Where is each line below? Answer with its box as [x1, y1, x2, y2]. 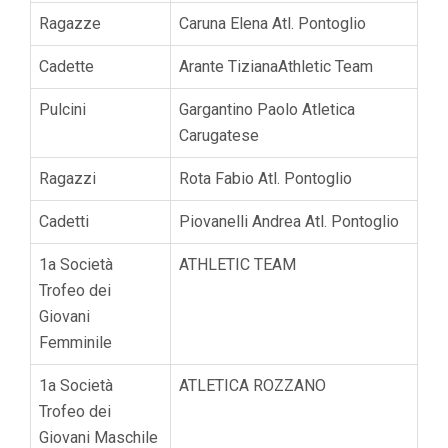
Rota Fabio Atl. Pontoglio [179, 168, 352, 188]
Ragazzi [39, 168, 96, 188]
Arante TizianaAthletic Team [179, 56, 373, 76]
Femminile [39, 332, 112, 352]
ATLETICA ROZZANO [179, 375, 326, 395]
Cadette [39, 56, 94, 76]
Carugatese [179, 125, 259, 145]
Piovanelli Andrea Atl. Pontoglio [179, 211, 399, 231]
